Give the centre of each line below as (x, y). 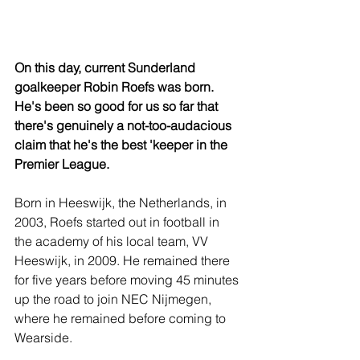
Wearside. (43, 337)
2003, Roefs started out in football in (119, 221)
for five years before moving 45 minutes (128, 279)
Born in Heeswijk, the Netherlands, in (122, 202)
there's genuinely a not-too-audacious (125, 125)
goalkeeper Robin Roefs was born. (116, 86)
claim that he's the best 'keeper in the (123, 144)
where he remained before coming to (122, 318)
